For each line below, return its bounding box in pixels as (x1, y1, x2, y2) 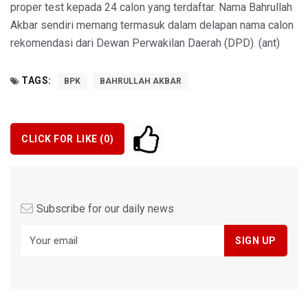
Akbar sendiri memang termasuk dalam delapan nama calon (10, 19, 294, 32)
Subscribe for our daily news (36, 202, 174, 216)
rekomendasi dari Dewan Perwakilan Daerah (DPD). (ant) (10, 36, 280, 50)
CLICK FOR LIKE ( (21, 133, 104, 144)
